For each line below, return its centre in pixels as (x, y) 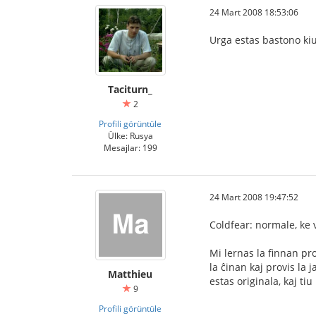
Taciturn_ (130, 89)
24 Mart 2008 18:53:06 (254, 12)
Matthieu (130, 274)
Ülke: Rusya (130, 135)
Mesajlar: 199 (130, 147)
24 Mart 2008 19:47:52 (254, 196)
